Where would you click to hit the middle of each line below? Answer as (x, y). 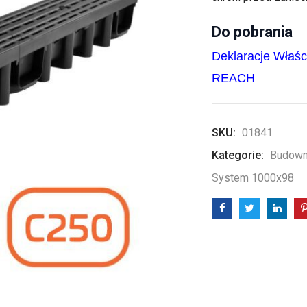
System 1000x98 (253, 178)
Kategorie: (239, 155)
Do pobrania (252, 32)
